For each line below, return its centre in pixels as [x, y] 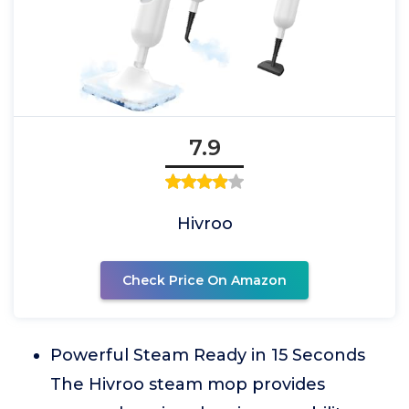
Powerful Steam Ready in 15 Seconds [208, 355]
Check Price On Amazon [204, 280]
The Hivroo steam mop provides [188, 384]
